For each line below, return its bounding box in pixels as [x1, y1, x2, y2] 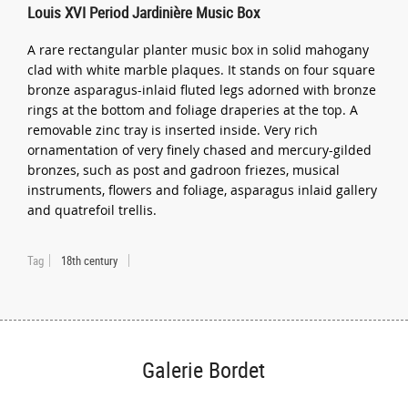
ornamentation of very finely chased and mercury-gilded [27, 140, 372, 158]
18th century [61, 251, 118, 269]
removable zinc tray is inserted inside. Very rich [27, 120, 319, 138]
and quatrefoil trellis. [27, 200, 158, 219]
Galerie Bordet [142, 355, 266, 384]
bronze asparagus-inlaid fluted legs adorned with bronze [27, 80, 377, 98]
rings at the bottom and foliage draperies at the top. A [27, 100, 359, 118]
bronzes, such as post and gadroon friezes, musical [27, 160, 341, 178]
